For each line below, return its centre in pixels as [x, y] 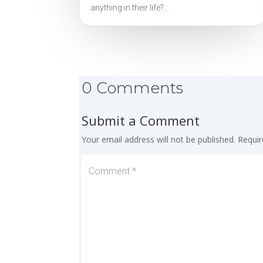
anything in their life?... [130, 8]
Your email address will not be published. [159, 140]
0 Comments [133, 88]
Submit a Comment [141, 121]
